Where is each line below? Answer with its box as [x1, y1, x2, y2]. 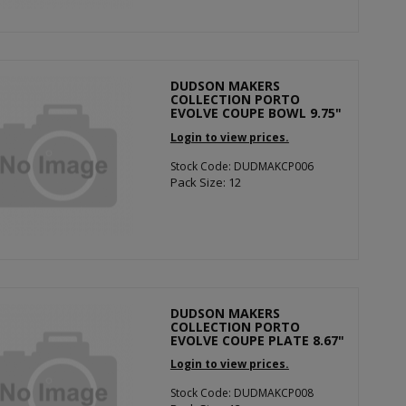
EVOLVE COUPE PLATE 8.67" [169, 331, 344, 349]
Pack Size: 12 [169, 173, 241, 190]
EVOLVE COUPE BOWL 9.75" [169, 104, 342, 121]
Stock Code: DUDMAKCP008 [169, 385, 314, 401]
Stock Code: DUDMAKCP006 [169, 158, 314, 174]
